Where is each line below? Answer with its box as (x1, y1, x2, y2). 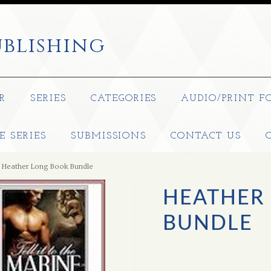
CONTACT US (171, 131, 241, 141)
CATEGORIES (90, 94, 157, 103)
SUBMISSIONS (70, 131, 147, 141)
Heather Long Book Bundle (2, 162, 93, 171)
